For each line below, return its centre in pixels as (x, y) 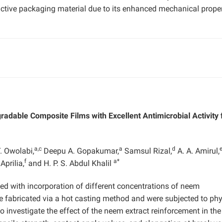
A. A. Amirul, (197, 151)
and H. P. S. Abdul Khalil (70, 163)
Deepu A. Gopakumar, (80, 151)
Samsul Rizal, (147, 151)
